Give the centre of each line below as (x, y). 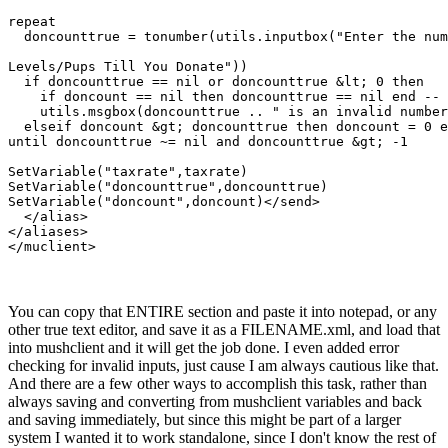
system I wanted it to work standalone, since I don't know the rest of (222, 437)
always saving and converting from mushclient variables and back (215, 401)
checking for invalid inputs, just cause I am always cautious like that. (223, 365)
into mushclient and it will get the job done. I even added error (203, 347)
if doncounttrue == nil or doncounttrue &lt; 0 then (216, 81)
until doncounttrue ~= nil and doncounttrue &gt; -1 (208, 141)
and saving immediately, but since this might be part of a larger (204, 419)
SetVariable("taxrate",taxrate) (128, 171)
